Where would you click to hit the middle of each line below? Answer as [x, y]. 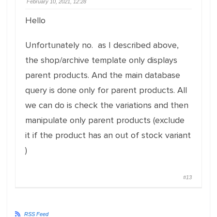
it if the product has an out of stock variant [108, 135]
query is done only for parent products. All [106, 90]
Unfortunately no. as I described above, [102, 45]
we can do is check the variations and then [107, 105]
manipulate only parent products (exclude [106, 120]
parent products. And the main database [103, 75]
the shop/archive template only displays [101, 60]
